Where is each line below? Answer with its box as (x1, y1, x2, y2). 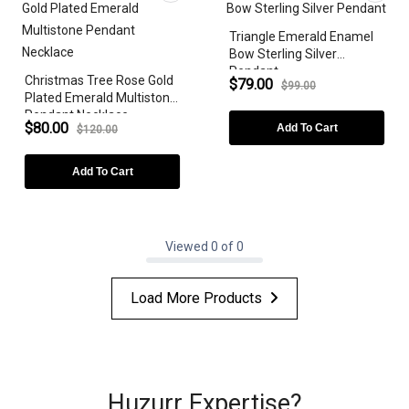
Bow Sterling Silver (229, 46, 337, 61)
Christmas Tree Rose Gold (25, 72, 173, 88)
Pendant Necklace (25, 107, 129, 122)
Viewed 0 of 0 (165, 238, 244, 254)
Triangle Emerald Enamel (229, 28, 373, 44)
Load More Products (131, 288, 262, 307)
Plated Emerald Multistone (25, 89, 177, 105)
